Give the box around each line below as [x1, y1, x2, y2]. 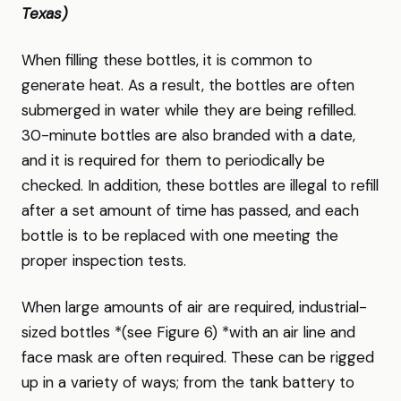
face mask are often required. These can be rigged [21, 347, 374, 367]
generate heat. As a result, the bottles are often [21, 75, 354, 95]
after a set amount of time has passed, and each [21, 200, 359, 220]
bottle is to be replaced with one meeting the [21, 226, 338, 245]
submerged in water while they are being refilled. [21, 100, 356, 120]
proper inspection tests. [21, 251, 186, 270]
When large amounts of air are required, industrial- [21, 297, 367, 317]
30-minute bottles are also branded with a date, [21, 125, 355, 145]
